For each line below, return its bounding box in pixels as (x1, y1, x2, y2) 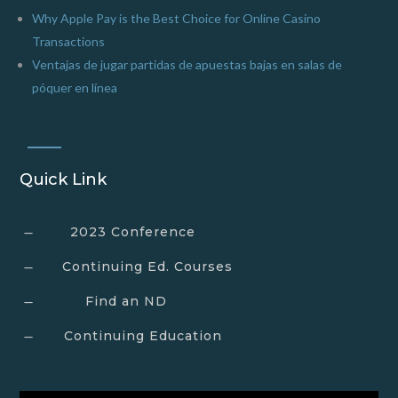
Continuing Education (63, 328, 222, 345)
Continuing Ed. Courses (61, 259, 233, 275)
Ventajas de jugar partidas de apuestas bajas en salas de (32, 57, 343, 73)
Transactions (32, 34, 106, 50)
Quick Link (20, 170, 107, 190)
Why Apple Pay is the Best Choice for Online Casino (32, 11, 322, 27)
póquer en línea (32, 80, 118, 96)
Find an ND (84, 293, 167, 310)
